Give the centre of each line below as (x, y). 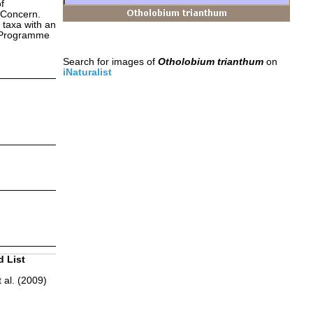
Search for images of (110, 61)
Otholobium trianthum (210, 61)
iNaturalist (87, 72)
